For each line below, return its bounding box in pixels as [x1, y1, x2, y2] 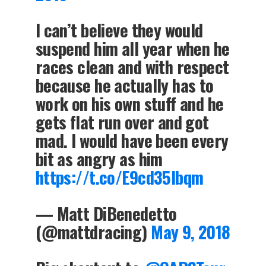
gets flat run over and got [35, 109, 209, 134]
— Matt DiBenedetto [35, 200, 177, 226]
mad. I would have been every [35, 127, 229, 153]
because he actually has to [35, 72, 214, 97]
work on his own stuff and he [35, 90, 224, 116]
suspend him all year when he [35, 35, 230, 61]
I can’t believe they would [35, 17, 203, 42]
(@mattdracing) [35, 218, 151, 244]
